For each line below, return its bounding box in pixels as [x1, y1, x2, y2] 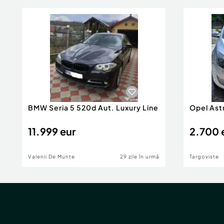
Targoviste [189, 153, 219, 159]
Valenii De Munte [28, 153, 75, 159]
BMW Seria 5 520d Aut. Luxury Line [28, 103, 158, 112]
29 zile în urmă [120, 153, 159, 159]
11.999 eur [28, 125, 75, 137]
